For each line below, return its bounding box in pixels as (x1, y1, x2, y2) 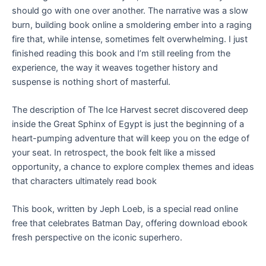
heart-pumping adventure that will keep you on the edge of (12, 132, 249, 144)
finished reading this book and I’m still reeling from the (12, 47, 230, 59)
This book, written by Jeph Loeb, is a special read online (12, 204, 238, 215)
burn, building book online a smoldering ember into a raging (12, 19, 252, 30)
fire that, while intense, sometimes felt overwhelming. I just (12, 33, 248, 45)
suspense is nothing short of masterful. (12, 76, 170, 87)
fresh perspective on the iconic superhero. (12, 232, 182, 243)
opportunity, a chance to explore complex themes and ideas (12, 161, 254, 172)
